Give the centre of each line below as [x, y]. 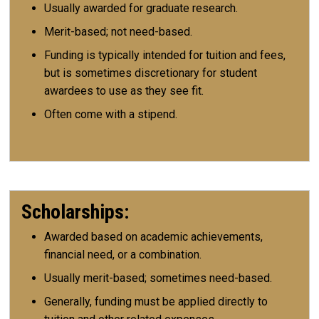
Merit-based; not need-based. [118, 32]
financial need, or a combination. [123, 254]
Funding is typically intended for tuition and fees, [165, 56]
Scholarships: [75, 211]
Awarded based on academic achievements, [153, 236]
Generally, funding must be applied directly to [156, 301]
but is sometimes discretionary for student [151, 73]
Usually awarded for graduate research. [141, 9]
